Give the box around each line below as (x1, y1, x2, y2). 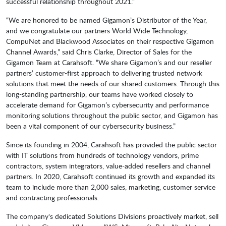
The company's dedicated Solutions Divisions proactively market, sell (6, 211, 218, 221)
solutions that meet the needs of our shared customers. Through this (6, 79, 219, 89)
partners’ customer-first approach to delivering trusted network (6, 68, 202, 78)
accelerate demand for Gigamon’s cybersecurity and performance (6, 100, 209, 110)
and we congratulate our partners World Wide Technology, (6, 26, 188, 36)
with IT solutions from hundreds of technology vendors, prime (6, 150, 199, 160)
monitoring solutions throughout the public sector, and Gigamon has (6, 110, 218, 121)
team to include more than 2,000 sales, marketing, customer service (6, 182, 215, 192)
